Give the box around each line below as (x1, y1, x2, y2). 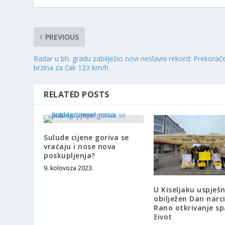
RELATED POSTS (44, 89, 109, 100)
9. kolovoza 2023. (44, 164, 94, 173)
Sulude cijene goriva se (44, 133, 129, 143)
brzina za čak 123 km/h (34, 63, 109, 73)
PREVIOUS (45, 32, 79, 42)
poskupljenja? (44, 151, 95, 161)
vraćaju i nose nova (44, 142, 116, 152)
